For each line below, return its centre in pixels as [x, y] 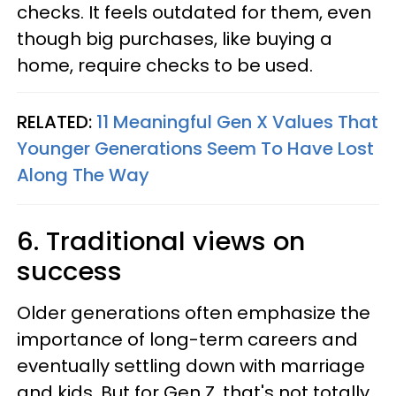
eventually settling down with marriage [191, 366]
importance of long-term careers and [187, 339]
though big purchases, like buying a [175, 39]
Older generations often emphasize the [194, 313]
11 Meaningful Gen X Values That [237, 122]
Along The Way [83, 175]
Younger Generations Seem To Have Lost [195, 148]
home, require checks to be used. [165, 65]
